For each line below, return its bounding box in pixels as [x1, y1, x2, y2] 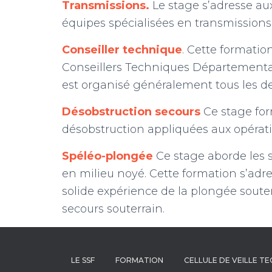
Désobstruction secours [62, 105, 200, 119]
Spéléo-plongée [62, 149, 153, 163]
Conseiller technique [62, 43, 182, 57]
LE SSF [71, 256, 95, 265]
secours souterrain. [62, 202, 165, 216]
